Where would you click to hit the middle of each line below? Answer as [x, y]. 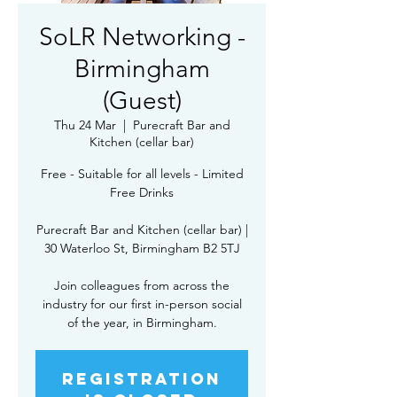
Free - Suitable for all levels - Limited [142, 174]
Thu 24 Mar [85, 125]
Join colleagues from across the [142, 285]
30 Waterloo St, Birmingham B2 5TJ [142, 248]
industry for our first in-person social [142, 304]
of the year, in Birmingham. [142, 323]
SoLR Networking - [142, 37]
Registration [142, 379]
